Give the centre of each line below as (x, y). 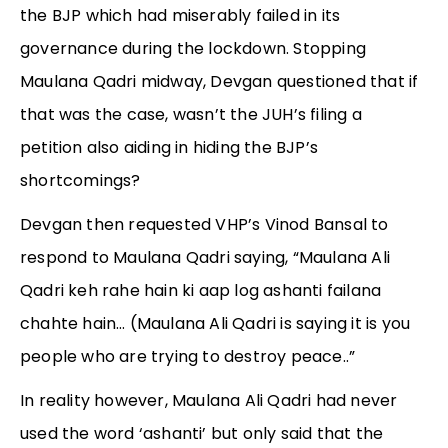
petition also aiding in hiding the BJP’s (169, 148)
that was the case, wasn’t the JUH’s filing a (191, 115)
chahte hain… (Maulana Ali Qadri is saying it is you (215, 324)
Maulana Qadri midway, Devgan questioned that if (219, 82)
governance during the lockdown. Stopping (193, 49)
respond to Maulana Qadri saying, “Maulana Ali (205, 258)
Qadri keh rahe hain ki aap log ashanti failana (201, 291)
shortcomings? (80, 181)
